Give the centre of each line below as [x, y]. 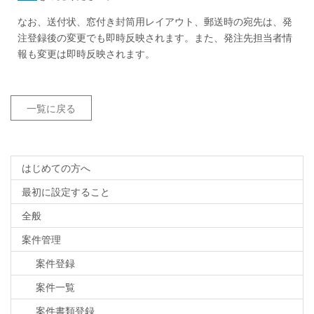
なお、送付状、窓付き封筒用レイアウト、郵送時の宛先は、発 [155, 21]
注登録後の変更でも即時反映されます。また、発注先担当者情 [155, 37]
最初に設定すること [66, 191]
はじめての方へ [56, 167]
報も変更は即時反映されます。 [86, 53]
